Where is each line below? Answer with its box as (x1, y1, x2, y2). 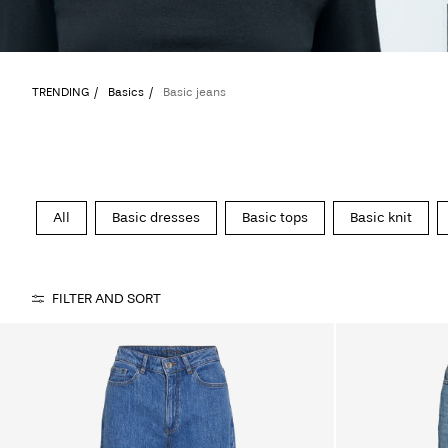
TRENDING (32, 84, 89, 99)
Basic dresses (111, 208, 200, 226)
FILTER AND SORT (52, 289, 161, 307)
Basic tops (241, 208, 308, 226)
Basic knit (349, 208, 412, 226)
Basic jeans (163, 84, 226, 99)
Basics (108, 84, 144, 99)
